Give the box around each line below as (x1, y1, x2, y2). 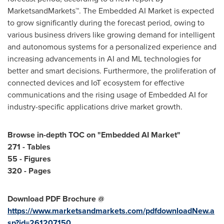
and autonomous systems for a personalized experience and (7, 41, 216, 52)
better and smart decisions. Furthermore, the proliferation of (7, 65, 216, 76)
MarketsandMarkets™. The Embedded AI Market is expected (7, 5, 214, 16)
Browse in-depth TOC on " (7, 129, 101, 140)
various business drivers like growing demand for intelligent (7, 29, 215, 40)
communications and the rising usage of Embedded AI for (7, 89, 207, 100)
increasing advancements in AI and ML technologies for (7, 53, 201, 64)
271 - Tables (7, 141, 50, 152)
